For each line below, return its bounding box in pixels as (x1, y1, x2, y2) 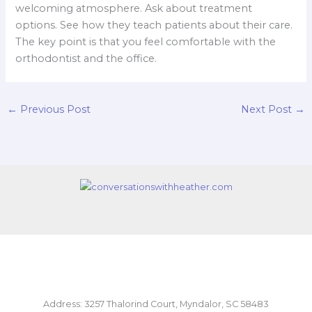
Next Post (241, 103, 295, 116)
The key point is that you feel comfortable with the (15, 36, 276, 49)
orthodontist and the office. (15, 52, 157, 65)
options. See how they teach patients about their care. (15, 19, 293, 32)
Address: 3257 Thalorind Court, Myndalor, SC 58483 (43, 298, 269, 309)
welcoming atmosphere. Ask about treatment (15, 2, 253, 15)
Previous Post (17, 103, 91, 116)
